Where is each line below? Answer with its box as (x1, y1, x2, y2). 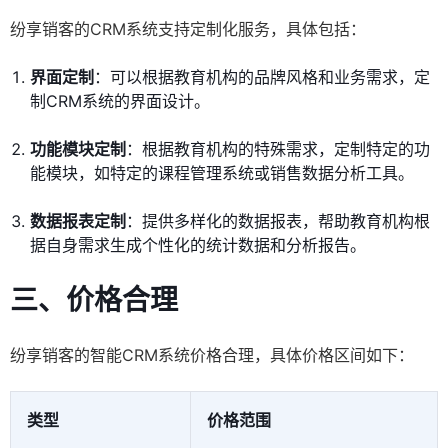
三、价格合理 (10, 283, 178, 318)
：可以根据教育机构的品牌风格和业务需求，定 (94, 67, 430, 88)
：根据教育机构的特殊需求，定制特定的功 (126, 139, 430, 160)
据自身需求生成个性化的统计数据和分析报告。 (30, 235, 366, 256)
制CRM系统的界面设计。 (30, 91, 210, 112)
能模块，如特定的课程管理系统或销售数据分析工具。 (30, 163, 414, 184)
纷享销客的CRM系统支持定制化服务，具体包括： (10, 19, 366, 40)
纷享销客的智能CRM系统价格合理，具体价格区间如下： (10, 345, 414, 366)
